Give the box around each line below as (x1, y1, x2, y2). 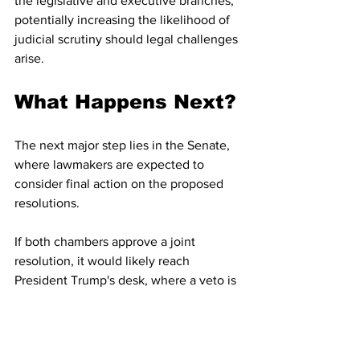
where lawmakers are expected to (14, 157, 207, 171)
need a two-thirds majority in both (14, 311, 207, 325)
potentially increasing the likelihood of (14, 12, 233, 27)
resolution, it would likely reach (14, 253, 193, 268)
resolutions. (14, 195, 80, 210)
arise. (14, 51, 44, 65)
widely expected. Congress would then (14, 292, 237, 306)
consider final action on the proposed (14, 176, 227, 190)
